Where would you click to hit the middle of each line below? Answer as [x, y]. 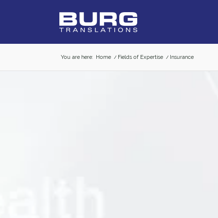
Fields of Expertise [140, 57]
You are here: [77, 57]
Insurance [182, 57]
